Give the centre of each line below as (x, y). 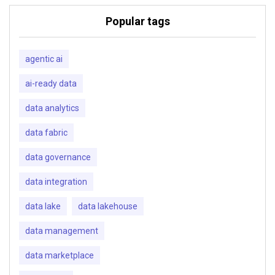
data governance (58, 157)
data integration (56, 181)
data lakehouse (108, 206)
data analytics (52, 108)
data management (62, 230)
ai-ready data (51, 83)
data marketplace (60, 255)
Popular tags (137, 21)
